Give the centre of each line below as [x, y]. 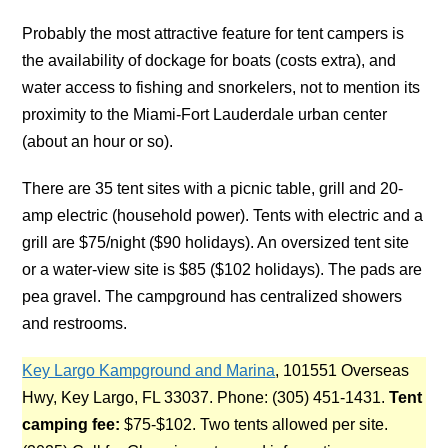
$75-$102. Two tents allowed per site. [254, 424]
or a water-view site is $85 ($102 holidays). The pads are [222, 269]
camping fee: [71, 424]
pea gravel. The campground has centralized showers [212, 296]
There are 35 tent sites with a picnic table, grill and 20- [213, 188]
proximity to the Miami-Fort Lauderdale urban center [205, 114]
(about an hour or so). [98, 141]
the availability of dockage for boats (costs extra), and [209, 60]
